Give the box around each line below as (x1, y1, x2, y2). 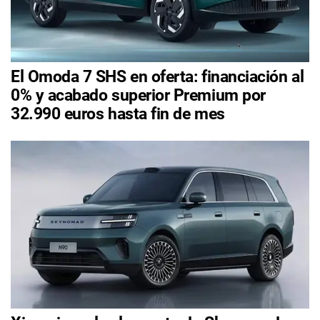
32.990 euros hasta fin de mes (11, 104, 225, 124)
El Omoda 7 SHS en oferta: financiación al (11, 67, 304, 87)
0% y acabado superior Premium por (11, 86, 266, 106)
